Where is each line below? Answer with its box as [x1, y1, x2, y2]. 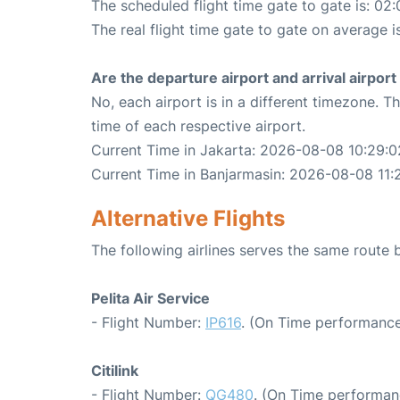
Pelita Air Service [91, 289, 210, 308]
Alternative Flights [91, 205, 285, 232]
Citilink [91, 362, 138, 380]
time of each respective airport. [91, 117, 305, 136]
